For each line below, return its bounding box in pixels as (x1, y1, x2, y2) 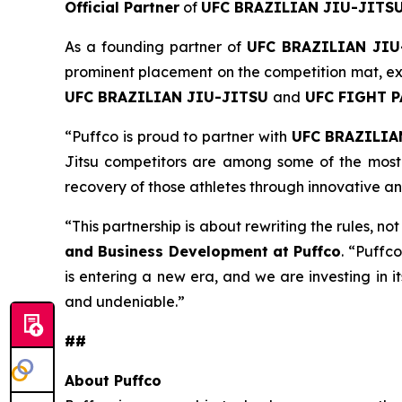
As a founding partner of (65, 38, 248, 56)
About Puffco (65, 371, 162, 389)
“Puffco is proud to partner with (65, 127, 292, 145)
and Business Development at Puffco (65, 242, 342, 260)
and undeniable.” (65, 293, 185, 310)
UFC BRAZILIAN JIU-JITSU (65, 88, 273, 106)
